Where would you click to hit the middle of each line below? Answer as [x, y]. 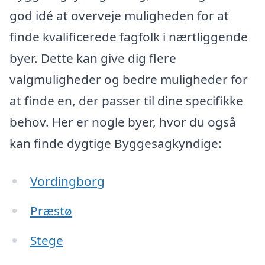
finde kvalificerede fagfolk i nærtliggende [129, 37]
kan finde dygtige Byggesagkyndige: [116, 143]
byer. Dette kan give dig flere [93, 58]
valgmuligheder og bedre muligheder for [129, 80]
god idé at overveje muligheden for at [119, 16]
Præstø [51, 210]
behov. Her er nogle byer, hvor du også [123, 122]
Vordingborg [67, 181]
